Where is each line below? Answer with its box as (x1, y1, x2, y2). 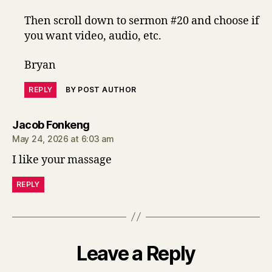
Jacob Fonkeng (12, 118, 90, 131)
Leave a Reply (76, 241, 195, 265)
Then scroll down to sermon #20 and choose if (24, 14, 260, 28)
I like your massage (12, 152, 112, 167)
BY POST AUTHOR (66, 84, 137, 94)
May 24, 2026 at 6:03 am (12, 133, 114, 144)
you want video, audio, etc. (24, 29, 162, 43)
